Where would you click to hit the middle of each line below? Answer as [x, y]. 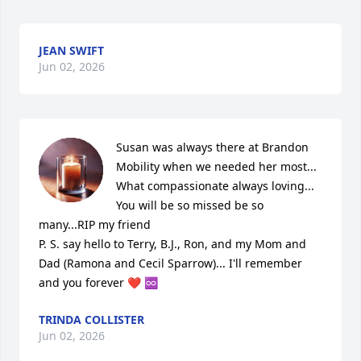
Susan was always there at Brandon [212, 147]
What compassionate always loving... [215, 186]
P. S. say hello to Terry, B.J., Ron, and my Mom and [172, 244]
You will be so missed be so [190, 205]
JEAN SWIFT [71, 51]
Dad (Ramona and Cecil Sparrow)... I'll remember [170, 263]
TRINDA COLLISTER [91, 320]
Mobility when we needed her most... [216, 167]
